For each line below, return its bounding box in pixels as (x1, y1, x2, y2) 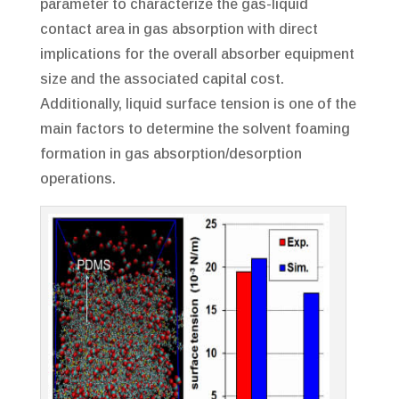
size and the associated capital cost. (39, 71, 284, 87)
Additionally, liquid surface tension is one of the (39, 96, 356, 112)
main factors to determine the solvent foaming (39, 121, 350, 137)
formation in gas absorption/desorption (39, 146, 302, 162)
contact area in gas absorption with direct (39, 21, 318, 37)
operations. (39, 171, 116, 187)
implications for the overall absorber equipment (39, 46, 354, 62)
